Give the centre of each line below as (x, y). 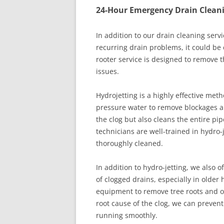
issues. (107, 71)
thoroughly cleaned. (129, 143)
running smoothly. (127, 215)
